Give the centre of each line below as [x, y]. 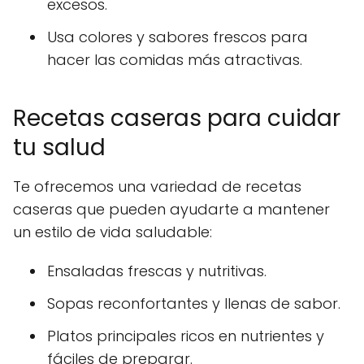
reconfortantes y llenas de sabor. [217, 303]
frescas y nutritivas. [195, 271]
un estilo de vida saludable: [113, 232]
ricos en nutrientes [246, 336]
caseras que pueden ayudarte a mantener [171, 209]
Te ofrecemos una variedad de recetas [157, 186]
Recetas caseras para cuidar [177, 118]
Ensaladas [85, 271]
